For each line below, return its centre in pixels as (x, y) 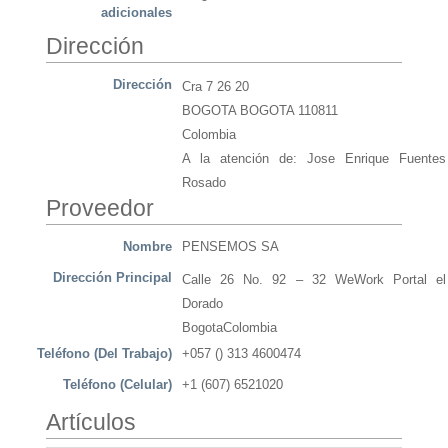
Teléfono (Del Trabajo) (104, 354)
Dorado (202, 304)
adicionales (136, 13)
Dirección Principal (112, 278)
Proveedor (100, 208)
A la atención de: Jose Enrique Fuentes (314, 159)
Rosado (204, 183)
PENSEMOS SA (230, 247)
